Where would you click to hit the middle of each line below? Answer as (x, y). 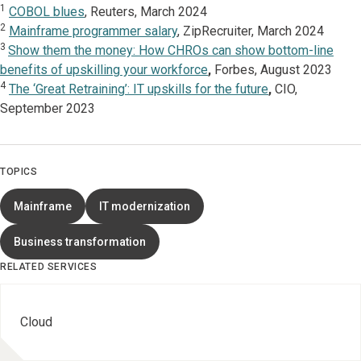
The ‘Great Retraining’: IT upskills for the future (139, 89)
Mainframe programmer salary (93, 31)
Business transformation (80, 242)
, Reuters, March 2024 (146, 12)
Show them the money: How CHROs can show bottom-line (171, 51)
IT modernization (145, 207)
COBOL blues (47, 12)
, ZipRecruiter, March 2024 (251, 31)
